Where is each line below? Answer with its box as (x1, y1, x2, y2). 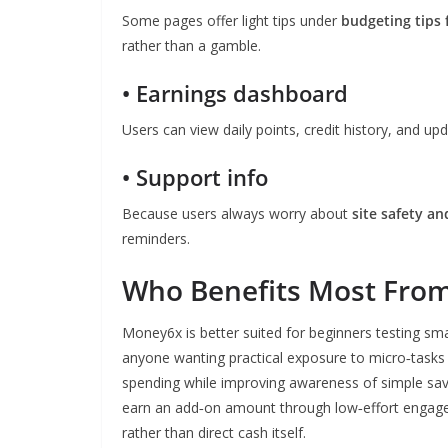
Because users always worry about (122, 204, 352, 223)
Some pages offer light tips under (122, 11, 341, 30)
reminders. (122, 229, 190, 248)
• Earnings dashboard (122, 78, 348, 108)
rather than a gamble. (122, 36, 261, 55)
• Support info (122, 162, 268, 192)
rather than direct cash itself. (122, 423, 306, 442)
